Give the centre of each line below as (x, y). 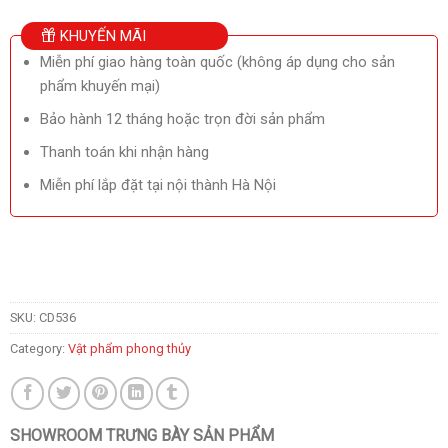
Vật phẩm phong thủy (129, 349)
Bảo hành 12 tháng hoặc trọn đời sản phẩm (183, 118)
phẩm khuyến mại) (100, 85)
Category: (38, 349)
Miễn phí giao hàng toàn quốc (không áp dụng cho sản (218, 61)
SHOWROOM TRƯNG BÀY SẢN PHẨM (141, 436)
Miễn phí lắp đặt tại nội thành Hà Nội (158, 184)
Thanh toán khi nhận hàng (125, 151)
